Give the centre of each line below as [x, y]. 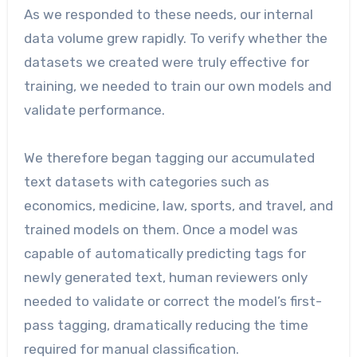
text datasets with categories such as [146, 181]
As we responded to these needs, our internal [168, 14]
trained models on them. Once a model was [161, 229]
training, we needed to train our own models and [177, 86]
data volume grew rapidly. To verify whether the [175, 38]
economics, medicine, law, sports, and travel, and [178, 205]
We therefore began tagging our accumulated [169, 157]
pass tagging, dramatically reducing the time [166, 325]
